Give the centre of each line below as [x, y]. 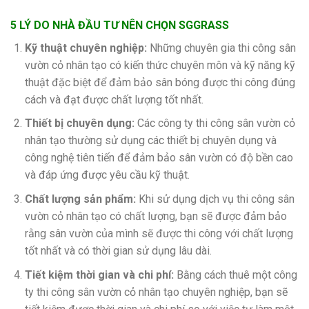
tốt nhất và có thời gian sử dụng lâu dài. [118, 251]
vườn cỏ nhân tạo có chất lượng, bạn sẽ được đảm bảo [156, 217]
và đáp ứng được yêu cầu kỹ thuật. [107, 175]
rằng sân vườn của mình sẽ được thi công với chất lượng [159, 234]
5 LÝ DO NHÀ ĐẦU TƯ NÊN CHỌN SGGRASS [120, 25]
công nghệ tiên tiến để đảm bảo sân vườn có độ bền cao [159, 158]
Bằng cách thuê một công [235, 275]
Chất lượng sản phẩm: [80, 199]
